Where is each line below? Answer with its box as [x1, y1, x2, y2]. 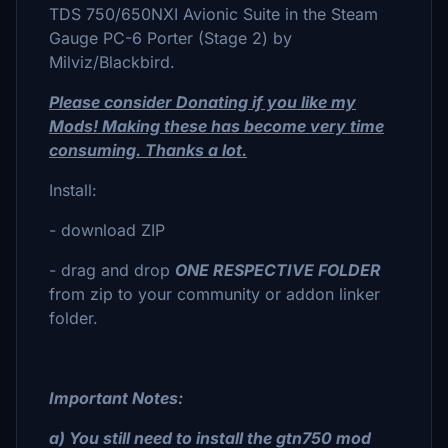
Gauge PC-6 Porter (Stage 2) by [49, 28, 292, 48]
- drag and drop [49, 260, 175, 280]
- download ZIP [49, 220, 165, 240]
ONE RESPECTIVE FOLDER [175, 260, 381, 280]
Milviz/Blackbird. [49, 52, 175, 72]
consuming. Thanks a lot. [49, 140, 247, 160]
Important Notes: [49, 388, 183, 408]
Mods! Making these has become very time [49, 116, 384, 136]
